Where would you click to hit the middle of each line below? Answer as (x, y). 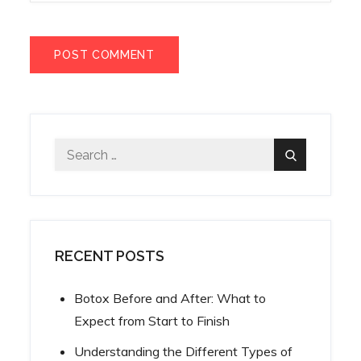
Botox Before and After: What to (170, 298)
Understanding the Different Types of (184, 351)
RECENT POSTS (110, 256)
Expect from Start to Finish (152, 321)
